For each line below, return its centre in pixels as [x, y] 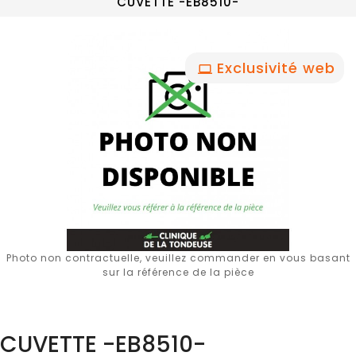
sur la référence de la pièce [178, 272]
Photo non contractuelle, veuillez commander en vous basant [178, 258]
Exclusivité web [276, 68]
